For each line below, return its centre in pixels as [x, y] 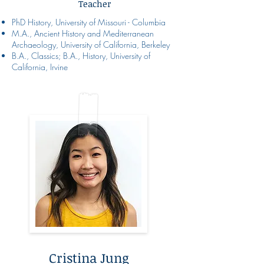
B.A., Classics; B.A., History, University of [81, 55]
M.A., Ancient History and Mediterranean [83, 33]
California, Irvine [40, 67]
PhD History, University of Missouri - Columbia [89, 22]
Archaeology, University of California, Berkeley [91, 44]
